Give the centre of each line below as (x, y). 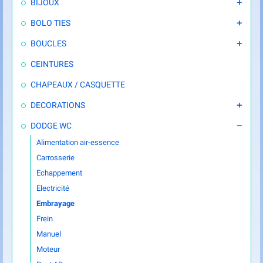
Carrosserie (55, 158)
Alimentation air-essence (78, 142)
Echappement (59, 173)
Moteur (48, 249)
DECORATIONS (58, 105)
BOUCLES (48, 43)
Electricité (53, 188)
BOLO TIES (50, 23)
